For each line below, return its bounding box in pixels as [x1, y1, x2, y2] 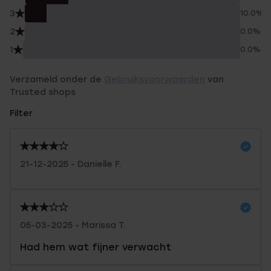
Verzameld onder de [10, 74, 104, 85]
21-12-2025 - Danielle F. [20, 159, 122, 169]
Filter [10, 108, 33, 119]
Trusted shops [10, 87, 76, 97]
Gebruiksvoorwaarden [104, 74, 205, 85]
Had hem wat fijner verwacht [20, 241, 171, 253]
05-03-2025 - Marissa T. [20, 220, 126, 230]
